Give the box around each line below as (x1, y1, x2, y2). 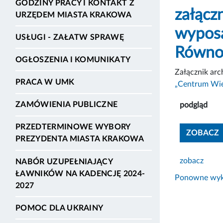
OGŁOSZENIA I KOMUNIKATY (15, 55, 131, 64)
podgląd (180, 101, 208, 109)
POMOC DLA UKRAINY (15, 204, 104, 212)
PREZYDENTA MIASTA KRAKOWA (15, 135, 144, 143)
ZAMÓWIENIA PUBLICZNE (15, 101, 118, 109)
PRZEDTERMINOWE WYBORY (15, 123, 130, 131)
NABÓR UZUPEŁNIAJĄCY (15, 157, 113, 166)
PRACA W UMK (15, 78, 75, 87)
